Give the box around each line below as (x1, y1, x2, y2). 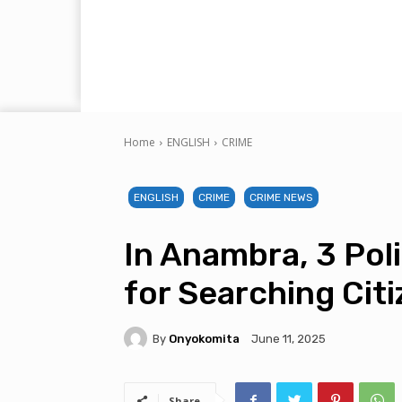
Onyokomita (169, 331, 240, 345)
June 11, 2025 (251, 332, 326, 346)
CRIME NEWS (249, 191, 313, 205)
